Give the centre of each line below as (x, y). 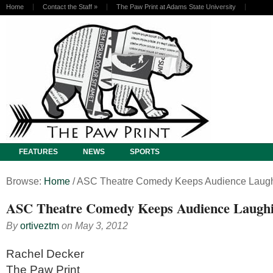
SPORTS (145, 152)
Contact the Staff (67, 7)
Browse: (24, 181)
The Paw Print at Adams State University (176, 7)
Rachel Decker (45, 253)
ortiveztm (40, 225)
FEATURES (38, 152)
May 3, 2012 (101, 225)
